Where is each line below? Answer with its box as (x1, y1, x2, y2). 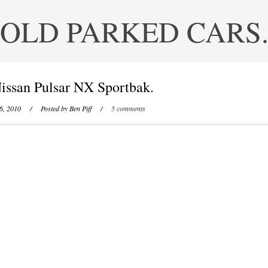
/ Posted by (22, 103, 69, 113)
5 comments (111, 103, 145, 113)
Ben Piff (69, 103, 92, 113)
